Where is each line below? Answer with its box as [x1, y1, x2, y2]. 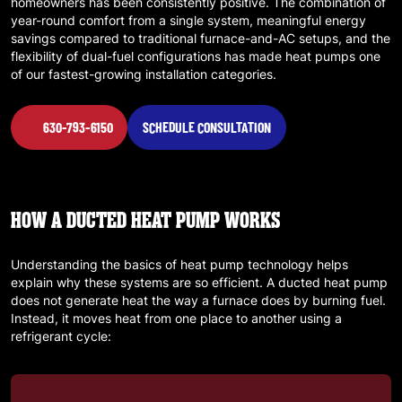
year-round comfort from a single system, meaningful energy [11, 11, 366, 29]
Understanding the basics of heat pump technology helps [11, 255, 348, 273]
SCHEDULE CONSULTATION [143, 117, 271, 136]
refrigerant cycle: [11, 327, 111, 345]
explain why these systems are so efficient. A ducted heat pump [11, 273, 388, 291]
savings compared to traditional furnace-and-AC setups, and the [11, 29, 390, 47]
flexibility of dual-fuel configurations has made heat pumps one [11, 47, 380, 65]
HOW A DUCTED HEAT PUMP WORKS [11, 206, 280, 234]
